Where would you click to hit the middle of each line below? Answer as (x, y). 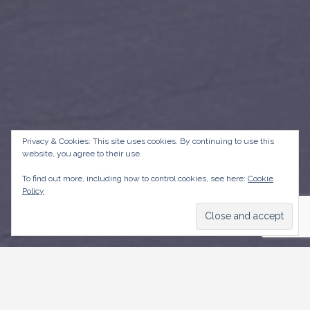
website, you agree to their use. (82, 154)
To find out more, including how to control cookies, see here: (135, 179)
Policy (33, 191)
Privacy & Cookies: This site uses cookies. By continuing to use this (148, 141)
